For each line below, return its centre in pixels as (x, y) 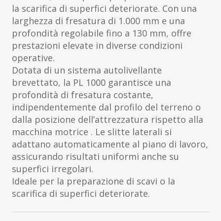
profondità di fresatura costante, (83, 95)
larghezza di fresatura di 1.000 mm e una (98, 21)
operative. (33, 58)
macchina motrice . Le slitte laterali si (92, 132)
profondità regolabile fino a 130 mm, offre (102, 33)
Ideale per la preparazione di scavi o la (93, 181)
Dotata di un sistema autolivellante (87, 70)
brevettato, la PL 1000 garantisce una (92, 83)
